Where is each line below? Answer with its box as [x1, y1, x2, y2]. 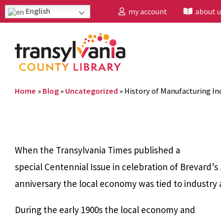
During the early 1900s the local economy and [15, 203, 195, 216]
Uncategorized [65, 85, 118, 96]
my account [125, 6, 167, 16]
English [24, 6, 50, 16]
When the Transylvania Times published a [15, 144, 180, 156]
